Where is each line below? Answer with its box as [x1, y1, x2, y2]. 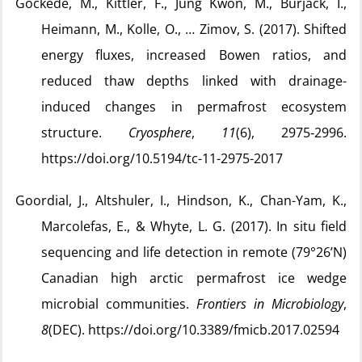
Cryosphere [128, 124, 192, 141]
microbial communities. [41, 295, 196, 313]
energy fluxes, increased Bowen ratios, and [41, 46, 347, 64]
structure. [41, 124, 128, 141]
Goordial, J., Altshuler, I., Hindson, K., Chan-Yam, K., [15, 192, 347, 209]
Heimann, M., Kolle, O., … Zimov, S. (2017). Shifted [41, 20, 347, 38]
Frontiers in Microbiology [196, 295, 343, 313]
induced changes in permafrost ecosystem [41, 98, 347, 116]
